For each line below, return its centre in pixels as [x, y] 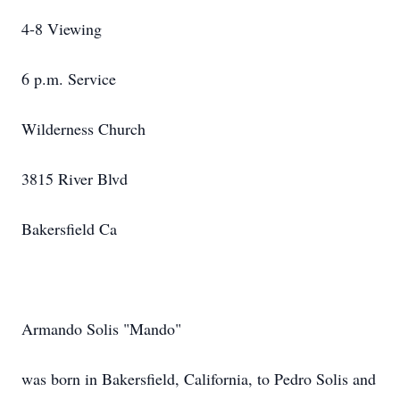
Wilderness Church [83, 129]
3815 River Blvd [75, 179]
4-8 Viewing [62, 29]
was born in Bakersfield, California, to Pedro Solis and [199, 379]
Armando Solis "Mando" [101, 329]
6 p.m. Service [69, 79]
